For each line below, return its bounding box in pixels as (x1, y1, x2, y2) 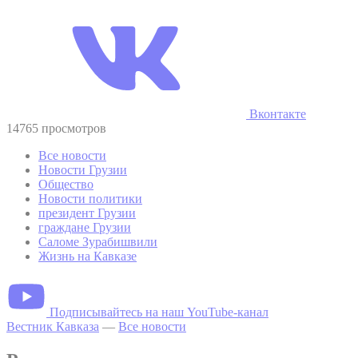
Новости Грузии (38, 162, 127, 177)
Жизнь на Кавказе (38, 249, 137, 263)
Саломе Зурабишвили (38, 234, 157, 249)
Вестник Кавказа (6, 319, 99, 333)
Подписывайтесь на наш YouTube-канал (50, 304, 268, 319)
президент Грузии (38, 205, 136, 220)
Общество (38, 177, 93, 191)
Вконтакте (246, 106, 306, 121)
